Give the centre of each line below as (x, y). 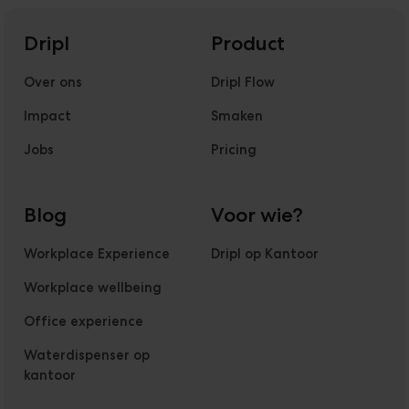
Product (248, 42)
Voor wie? (257, 215)
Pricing (234, 149)
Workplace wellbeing (93, 288)
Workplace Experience (97, 254)
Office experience (84, 322)
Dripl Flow (243, 82)
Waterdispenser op (87, 356)
